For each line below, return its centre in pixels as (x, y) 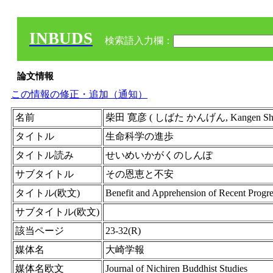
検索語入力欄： (138, 41)
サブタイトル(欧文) (57, 212)
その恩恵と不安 (140, 174)
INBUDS (61, 38)
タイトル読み (44, 155)
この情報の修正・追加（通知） (79, 94)
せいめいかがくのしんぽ (159, 155)
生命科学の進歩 (140, 136)
